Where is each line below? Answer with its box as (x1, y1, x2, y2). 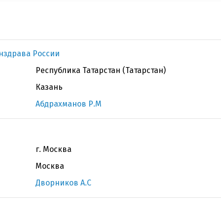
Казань (36, 82, 63, 92)
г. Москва (36, 145, 72, 154)
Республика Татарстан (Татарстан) (36, 66, 166, 75)
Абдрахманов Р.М (36, 99, 102, 109)
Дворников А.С (36, 178, 91, 187)
